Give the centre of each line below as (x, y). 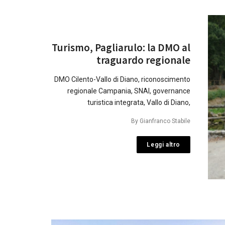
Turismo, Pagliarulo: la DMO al (121, 47)
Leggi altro (163, 144)
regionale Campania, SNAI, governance (129, 91)
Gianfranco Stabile (165, 121)
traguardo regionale (143, 60)
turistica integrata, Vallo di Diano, (139, 102)
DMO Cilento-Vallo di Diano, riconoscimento (122, 79)
